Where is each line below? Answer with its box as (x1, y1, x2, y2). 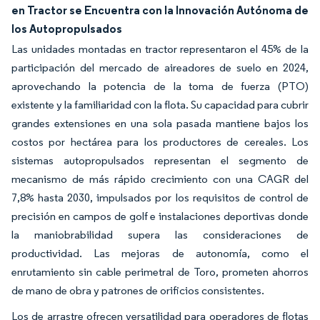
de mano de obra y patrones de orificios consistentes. (11, 284, 264, 298)
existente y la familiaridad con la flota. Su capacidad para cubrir (11, 98, 309, 112)
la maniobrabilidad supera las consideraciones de (11, 228, 309, 242)
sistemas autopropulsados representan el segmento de (11, 154, 309, 168)
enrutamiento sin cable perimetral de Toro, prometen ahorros (11, 265, 309, 279)
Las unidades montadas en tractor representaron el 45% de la (11, 42, 309, 56)
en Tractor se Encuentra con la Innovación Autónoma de (11, 3, 309, 18)
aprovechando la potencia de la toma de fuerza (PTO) (11, 79, 309, 94)
